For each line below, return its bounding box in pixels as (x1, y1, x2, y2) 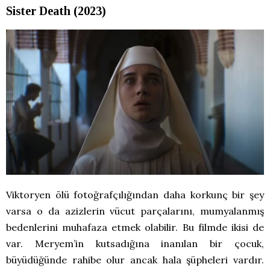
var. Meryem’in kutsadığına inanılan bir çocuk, (6, 237, 264, 250)
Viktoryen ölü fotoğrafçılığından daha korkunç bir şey (6, 189, 264, 201)
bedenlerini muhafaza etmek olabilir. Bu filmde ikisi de (6, 221, 264, 234)
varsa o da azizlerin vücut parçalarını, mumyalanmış (6, 205, 264, 218)
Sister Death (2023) (6, 4, 106, 18)
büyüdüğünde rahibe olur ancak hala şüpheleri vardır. (6, 254, 264, 266)
